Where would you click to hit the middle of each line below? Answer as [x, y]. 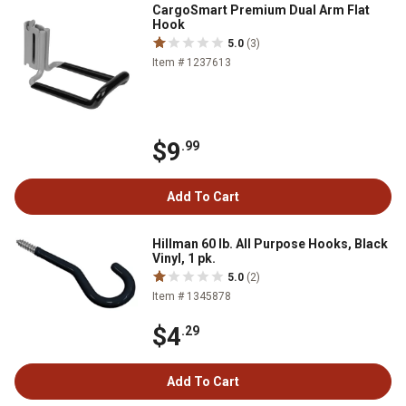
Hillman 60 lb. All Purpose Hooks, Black [270, 243]
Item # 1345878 [192, 296]
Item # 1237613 [192, 62]
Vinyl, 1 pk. [184, 258]
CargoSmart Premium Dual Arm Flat [261, 10]
